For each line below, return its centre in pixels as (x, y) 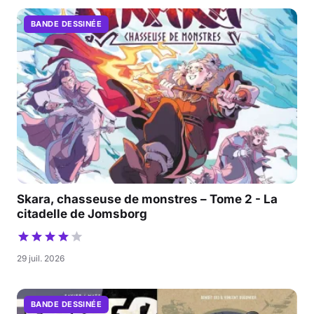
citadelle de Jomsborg (82, 213)
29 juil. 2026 (41, 258)
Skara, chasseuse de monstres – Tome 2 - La (147, 199)
